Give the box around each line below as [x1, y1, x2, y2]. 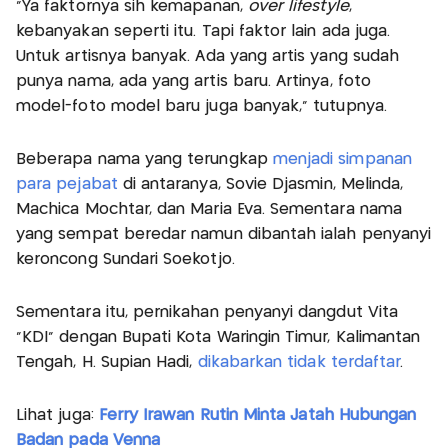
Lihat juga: [16, 407, 99, 423]
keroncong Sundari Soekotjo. [16, 251, 235, 267]
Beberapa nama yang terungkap [16, 151, 273, 167]
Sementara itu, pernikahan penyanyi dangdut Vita [16, 304, 399, 320]
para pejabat [16, 176, 118, 192]
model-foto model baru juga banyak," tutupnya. [16, 98, 387, 114]
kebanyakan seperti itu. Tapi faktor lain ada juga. [16, 23, 391, 39]
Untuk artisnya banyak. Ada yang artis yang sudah [16, 48, 400, 64]
